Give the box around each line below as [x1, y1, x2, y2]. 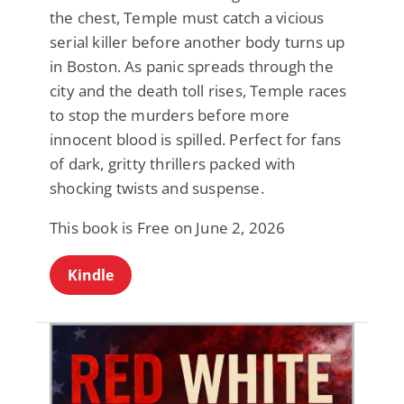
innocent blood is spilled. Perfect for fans [50, 129, 342, 151]
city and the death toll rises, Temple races [50, 80, 347, 102]
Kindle [68, 265, 114, 286]
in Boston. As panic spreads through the [50, 56, 334, 78]
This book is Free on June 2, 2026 [50, 217, 286, 239]
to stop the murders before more [50, 105, 290, 126]
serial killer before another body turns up [50, 32, 345, 53]
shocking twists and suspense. [50, 178, 264, 199]
